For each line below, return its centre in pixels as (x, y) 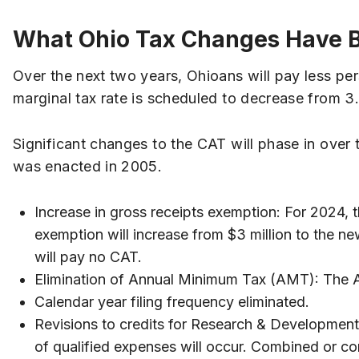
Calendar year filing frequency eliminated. (172, 301)
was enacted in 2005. (88, 166)
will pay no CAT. (88, 256)
